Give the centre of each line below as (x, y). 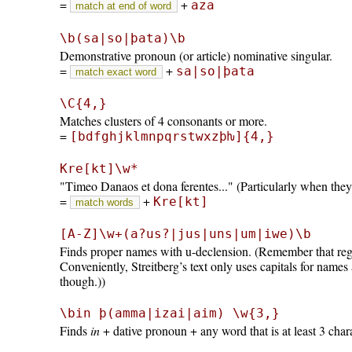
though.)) (82, 281)
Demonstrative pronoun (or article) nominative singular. (196, 55)
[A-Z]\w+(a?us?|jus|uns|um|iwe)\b (185, 234)
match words (105, 202)
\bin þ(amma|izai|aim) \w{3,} (169, 313)
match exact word (116, 71)
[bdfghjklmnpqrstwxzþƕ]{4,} (172, 137)
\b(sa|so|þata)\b (122, 38)
